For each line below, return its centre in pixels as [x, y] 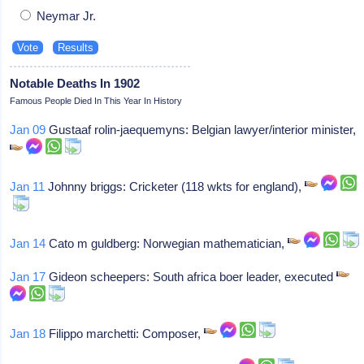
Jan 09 [28, 129]
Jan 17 [28, 276]
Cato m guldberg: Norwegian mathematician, [167, 243]
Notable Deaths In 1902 [75, 83]
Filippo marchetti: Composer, [125, 333]
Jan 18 [28, 333]
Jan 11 [28, 186]
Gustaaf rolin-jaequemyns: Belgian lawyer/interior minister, [201, 129]
